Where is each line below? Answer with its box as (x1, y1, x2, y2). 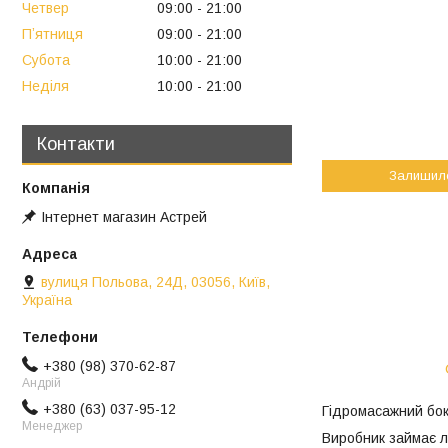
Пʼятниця (22, 26, 83, 43)
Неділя (22, 77, 69, 94)
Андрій (22, 375, 61, 390)
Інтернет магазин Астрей (41, 208, 207, 225)
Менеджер (22, 418, 82, 433)
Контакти (37, 133, 115, 154)
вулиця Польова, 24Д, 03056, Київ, (41, 273, 270, 290)
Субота (22, 51, 70, 68)
